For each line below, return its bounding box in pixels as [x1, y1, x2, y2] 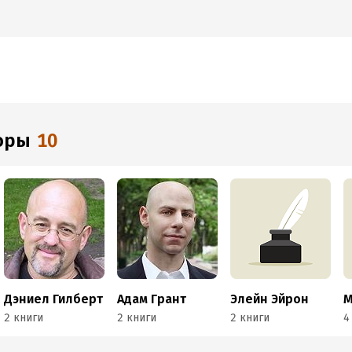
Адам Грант [117, 291, 187, 306]
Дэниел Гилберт [4, 291, 104, 306]
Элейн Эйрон [230, 291, 310, 306]
